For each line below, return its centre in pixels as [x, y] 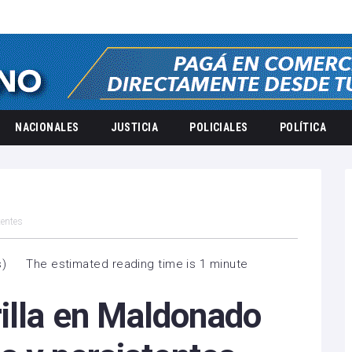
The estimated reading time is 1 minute [137, 264]
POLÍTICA [303, 127]
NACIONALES [47, 127]
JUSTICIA [134, 127]
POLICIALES [219, 127]
